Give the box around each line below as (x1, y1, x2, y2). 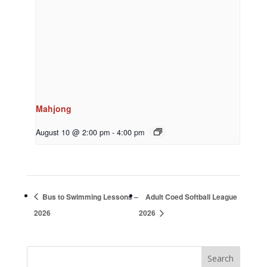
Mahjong (35, 102, 72, 114)
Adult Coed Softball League (145, 191, 237, 202)
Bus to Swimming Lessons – (40, 191, 138, 202)
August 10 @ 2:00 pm (35, 126, 110, 138)
